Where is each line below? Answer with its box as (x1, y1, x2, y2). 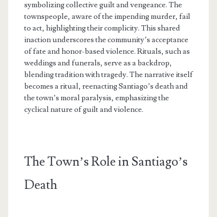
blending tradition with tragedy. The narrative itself (24, 70, 193, 80)
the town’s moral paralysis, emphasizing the (24, 93, 169, 103)
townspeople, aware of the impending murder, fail (24, 12, 190, 22)
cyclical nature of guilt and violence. (24, 105, 143, 115)
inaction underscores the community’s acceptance (24, 35, 188, 45)
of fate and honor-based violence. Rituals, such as (24, 46, 190, 57)
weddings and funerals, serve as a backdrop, (24, 58, 172, 68)
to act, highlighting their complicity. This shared (24, 23, 180, 33)
